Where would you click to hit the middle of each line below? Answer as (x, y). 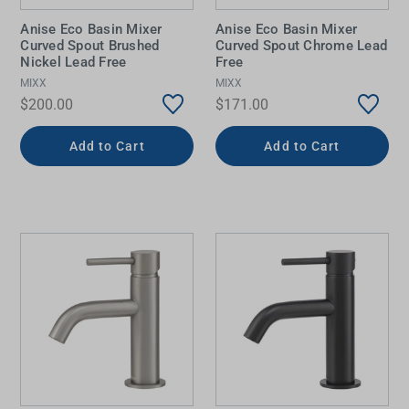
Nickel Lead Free (73, 63)
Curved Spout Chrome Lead (301, 46)
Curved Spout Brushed (90, 46)
